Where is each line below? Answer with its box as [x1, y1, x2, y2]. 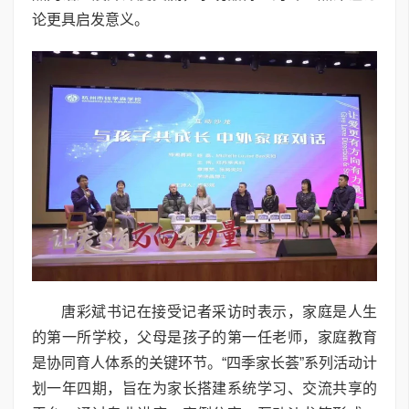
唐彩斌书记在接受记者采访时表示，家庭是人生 [61, 303, 377, 320]
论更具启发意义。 [32, 11, 149, 27]
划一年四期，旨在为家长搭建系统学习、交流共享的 [32, 380, 377, 396]
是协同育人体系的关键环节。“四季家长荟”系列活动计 [32, 354, 377, 371]
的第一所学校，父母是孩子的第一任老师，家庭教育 [32, 329, 377, 345]
